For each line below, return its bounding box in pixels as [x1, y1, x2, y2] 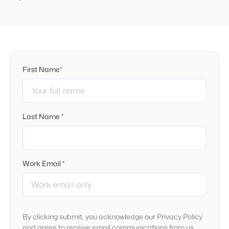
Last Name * [22, 111, 63, 121]
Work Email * [22, 158, 64, 168]
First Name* [22, 64, 62, 74]
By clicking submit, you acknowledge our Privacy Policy [22, 211, 202, 221]
